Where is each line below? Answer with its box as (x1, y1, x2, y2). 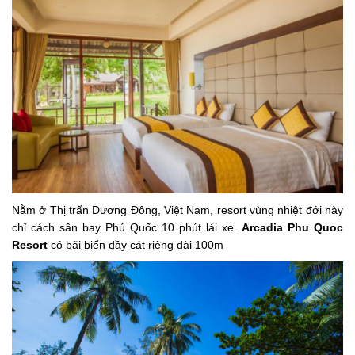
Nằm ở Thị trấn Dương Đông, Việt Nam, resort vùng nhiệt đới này (12, 204, 343, 217)
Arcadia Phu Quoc (242, 221, 343, 235)
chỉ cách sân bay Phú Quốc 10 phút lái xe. (12, 221, 242, 235)
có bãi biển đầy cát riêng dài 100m (48, 239, 223, 252)
